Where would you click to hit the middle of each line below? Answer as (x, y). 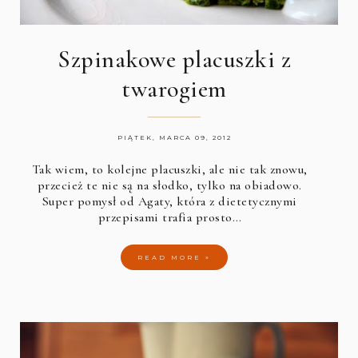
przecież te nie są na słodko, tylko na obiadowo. (169, 186)
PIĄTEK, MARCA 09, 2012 (174, 138)
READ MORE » (175, 258)
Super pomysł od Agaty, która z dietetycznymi (169, 202)
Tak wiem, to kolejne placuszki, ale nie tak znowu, (169, 170)
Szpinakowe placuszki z (175, 60)
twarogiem (174, 89)
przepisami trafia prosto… (170, 218)
